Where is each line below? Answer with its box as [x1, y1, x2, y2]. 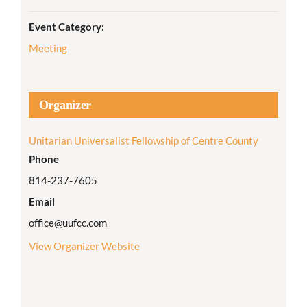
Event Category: [28, 20, 104, 33]
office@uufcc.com [28, 216, 107, 229]
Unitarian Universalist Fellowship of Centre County [28, 134, 258, 147]
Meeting [28, 41, 67, 54]
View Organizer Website [28, 239, 140, 252]
